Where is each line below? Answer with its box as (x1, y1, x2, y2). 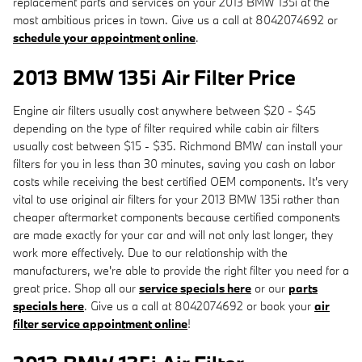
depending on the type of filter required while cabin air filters (13, 120, 319, 136)
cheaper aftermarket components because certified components (13, 208, 340, 225)
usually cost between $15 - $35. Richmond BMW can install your (13, 137, 343, 154)
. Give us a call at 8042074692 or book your (84, 297, 314, 314)
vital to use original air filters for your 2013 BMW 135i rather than (13, 191, 339, 207)
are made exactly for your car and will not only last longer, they (13, 226, 333, 242)
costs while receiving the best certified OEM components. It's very (13, 173, 348, 189)
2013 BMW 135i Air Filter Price (13, 63, 296, 90)
